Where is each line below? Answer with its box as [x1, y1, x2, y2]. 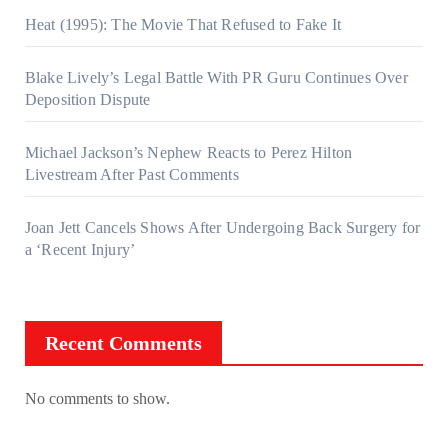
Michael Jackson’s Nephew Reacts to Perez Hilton [24, 143, 353, 161]
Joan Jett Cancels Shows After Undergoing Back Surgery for [24, 218, 421, 236]
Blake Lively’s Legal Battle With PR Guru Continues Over [24, 68, 408, 86]
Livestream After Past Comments [24, 165, 239, 183]
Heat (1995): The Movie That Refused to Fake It [24, 15, 341, 33]
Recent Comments [44, 331, 202, 354]
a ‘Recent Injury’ [24, 240, 136, 258]
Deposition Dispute [24, 90, 151, 108]
